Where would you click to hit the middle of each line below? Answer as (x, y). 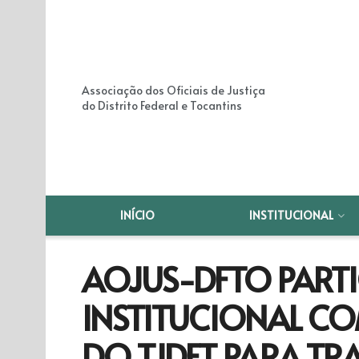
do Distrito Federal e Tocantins (162, 105)
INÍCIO (138, 215)
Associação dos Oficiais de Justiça (173, 90)
